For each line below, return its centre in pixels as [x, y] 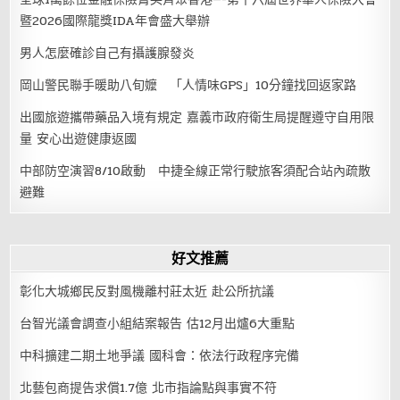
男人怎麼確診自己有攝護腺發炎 [108, 53]
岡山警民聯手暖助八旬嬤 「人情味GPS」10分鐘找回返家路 [188, 85]
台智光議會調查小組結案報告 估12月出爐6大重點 [158, 323]
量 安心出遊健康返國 [79, 138]
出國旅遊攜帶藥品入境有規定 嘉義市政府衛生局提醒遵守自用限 [197, 117]
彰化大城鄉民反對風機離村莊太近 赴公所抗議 [147, 291]
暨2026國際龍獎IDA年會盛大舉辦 [115, 21]
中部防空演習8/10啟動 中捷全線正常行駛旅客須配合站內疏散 [196, 171]
